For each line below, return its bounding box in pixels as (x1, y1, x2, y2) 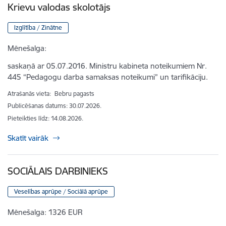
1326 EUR (48, 207, 83, 217)
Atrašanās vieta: (8, 90, 52, 98)
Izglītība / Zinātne (14, 23, 62, 31)
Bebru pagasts (54, 90, 94, 98)
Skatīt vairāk (8, 133, 48, 143)
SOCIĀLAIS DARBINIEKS (8, 165, 108, 178)
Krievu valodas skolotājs (8, 1, 110, 14)
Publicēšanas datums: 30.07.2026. (8, 102, 101, 110)
